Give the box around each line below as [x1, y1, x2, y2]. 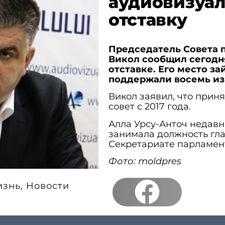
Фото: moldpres [108, 156, 181, 167]
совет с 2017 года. [108, 101, 191, 113]
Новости [26, 180, 70, 192]
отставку [108, 10, 187, 30]
